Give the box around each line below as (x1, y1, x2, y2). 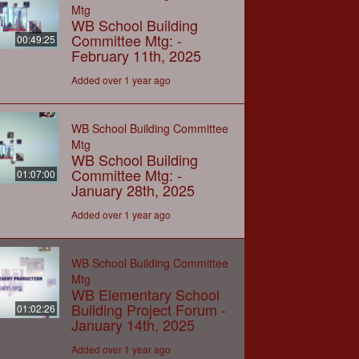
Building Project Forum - (71, 298, 226, 320)
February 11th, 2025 (71, 44, 201, 66)
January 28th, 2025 (71, 179, 195, 200)
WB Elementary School (71, 283, 220, 305)
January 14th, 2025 (71, 313, 195, 335)
